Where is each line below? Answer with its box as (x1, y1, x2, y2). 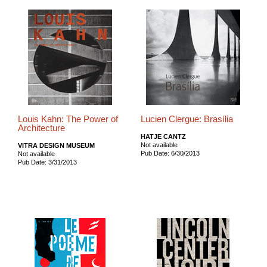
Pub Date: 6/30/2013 (140, 149, 200, 157)
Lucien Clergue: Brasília (140, 114, 233, 124)
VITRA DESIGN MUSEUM (18, 141, 95, 149)
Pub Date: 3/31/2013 (18, 158, 77, 166)
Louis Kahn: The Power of (18, 114, 118, 124)
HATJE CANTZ (140, 132, 186, 140)
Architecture (18, 123, 65, 133)
